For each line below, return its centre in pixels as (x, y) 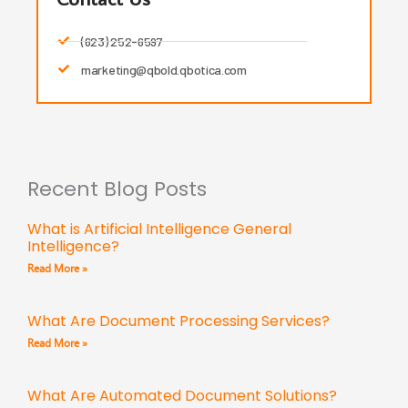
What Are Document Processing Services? (178, 321)
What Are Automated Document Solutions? (182, 395)
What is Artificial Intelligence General (159, 229)
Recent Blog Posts (117, 189)
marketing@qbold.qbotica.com (164, 69)
